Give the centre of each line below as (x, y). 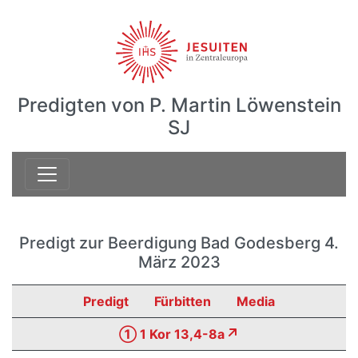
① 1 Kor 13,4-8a (171, 334)
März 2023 (179, 262)
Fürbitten (183, 301)
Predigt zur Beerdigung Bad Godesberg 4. (179, 243)
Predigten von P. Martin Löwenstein (179, 105)
